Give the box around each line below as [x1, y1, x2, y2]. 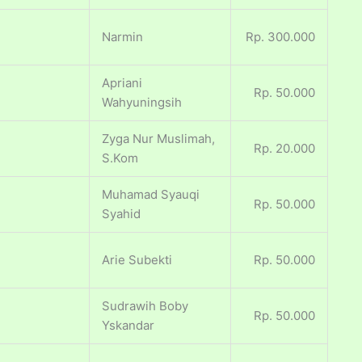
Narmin [102, 29, 143, 45]
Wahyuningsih [102, 95, 182, 111]
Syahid [102, 206, 141, 222]
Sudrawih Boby [102, 298, 188, 314]
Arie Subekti [102, 252, 172, 268]
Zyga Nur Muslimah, [102, 131, 215, 147]
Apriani [102, 75, 142, 91]
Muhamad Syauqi [102, 187, 200, 203]
